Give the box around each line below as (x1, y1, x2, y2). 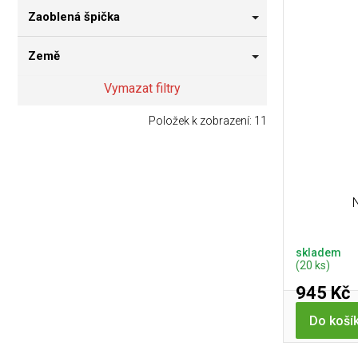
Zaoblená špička (28, 10, 120, 25)
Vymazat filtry (104, 81, 181, 97)
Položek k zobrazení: (149, 114, 254, 128)
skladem (296, 246, 341, 260)
